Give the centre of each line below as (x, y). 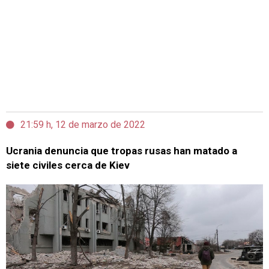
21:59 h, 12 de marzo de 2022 (83, 125)
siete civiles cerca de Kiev (68, 165)
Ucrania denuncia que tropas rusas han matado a (122, 151)
